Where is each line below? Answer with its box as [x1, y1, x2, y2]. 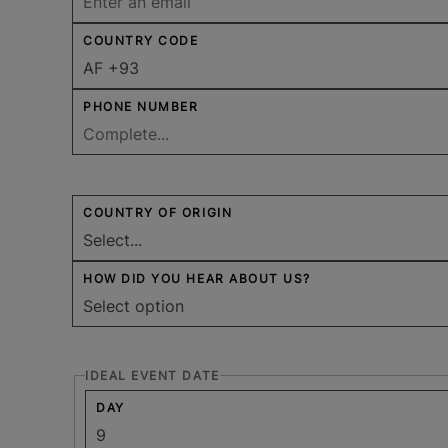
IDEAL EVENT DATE [85, 367, 220, 383]
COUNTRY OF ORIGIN [83, 204, 233, 220]
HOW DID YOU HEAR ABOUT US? [83, 270, 312, 286]
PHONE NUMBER [83, 98, 199, 114]
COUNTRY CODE [83, 32, 199, 48]
